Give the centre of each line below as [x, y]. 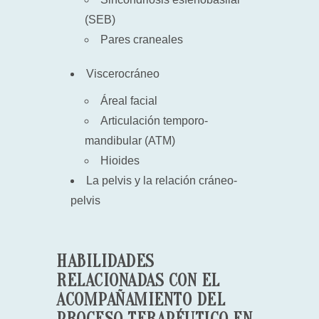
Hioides [120, 161]
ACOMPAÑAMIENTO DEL [141, 300]
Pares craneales [142, 40]
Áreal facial [129, 101]
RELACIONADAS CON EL [138, 281]
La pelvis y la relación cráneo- [162, 181]
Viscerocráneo [123, 74]
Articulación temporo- [154, 121]
